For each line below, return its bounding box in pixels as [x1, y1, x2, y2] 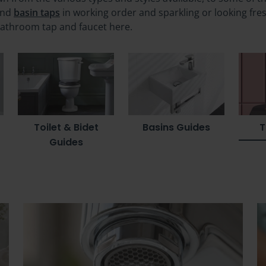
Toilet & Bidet [33, 121, 99, 135]
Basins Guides [142, 121, 210, 135]
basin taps [14, 6, 60, 20]
